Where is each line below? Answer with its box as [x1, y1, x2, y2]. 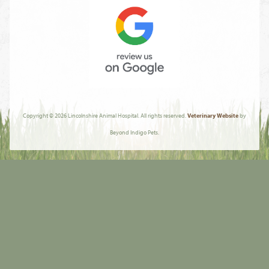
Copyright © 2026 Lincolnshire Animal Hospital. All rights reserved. [23, 112, 187, 119]
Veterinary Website [187, 112, 238, 119]
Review [89, 89, 118, 100]
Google [89, 136, 119, 147]
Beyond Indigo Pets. [110, 128, 159, 136]
